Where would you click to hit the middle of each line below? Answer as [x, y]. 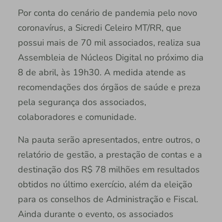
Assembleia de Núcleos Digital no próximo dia [111, 57]
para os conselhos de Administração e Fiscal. [108, 199]
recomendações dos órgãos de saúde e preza [109, 87]
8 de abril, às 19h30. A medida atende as [102, 72]
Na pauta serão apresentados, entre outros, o [109, 139]
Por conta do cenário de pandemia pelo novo [107, 13]
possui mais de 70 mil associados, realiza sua [109, 42]
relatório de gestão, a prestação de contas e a [110, 154]
